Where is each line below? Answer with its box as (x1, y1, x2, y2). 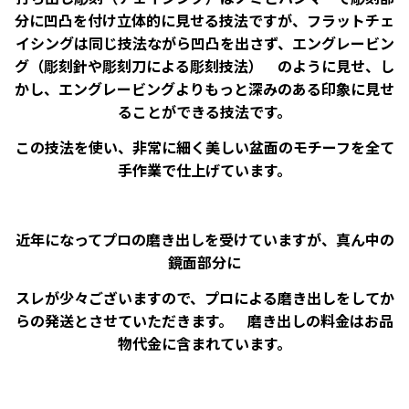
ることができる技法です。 (118, 100, 291, 123)
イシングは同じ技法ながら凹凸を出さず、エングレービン (15, 32, 394, 55)
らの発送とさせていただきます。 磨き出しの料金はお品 (16, 309, 393, 331)
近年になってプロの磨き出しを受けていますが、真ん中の (15, 227, 394, 250)
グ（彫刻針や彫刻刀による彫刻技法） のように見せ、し (15, 55, 394, 78)
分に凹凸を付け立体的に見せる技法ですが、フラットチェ (15, 9, 394, 32)
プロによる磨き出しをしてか (204, 286, 394, 309)
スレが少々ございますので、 (15, 286, 204, 309)
